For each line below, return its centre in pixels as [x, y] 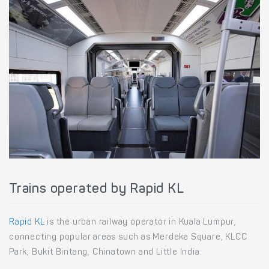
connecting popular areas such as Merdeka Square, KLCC [128, 237]
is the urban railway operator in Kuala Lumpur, [141, 222]
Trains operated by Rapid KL [97, 189]
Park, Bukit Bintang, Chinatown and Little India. [106, 252]
